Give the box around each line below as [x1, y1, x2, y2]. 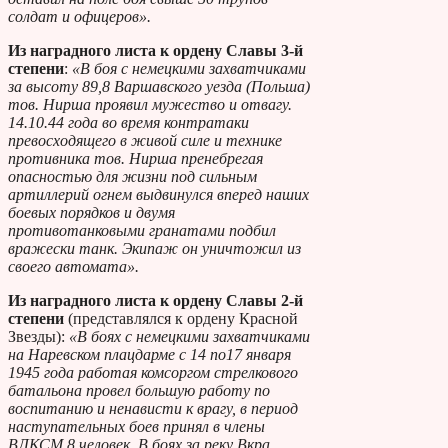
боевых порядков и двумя [8, 203, 175, 221]
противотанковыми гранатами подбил [8, 221, 276, 239]
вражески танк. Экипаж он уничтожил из [8, 239, 301, 257]
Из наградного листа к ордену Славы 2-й [8, 291, 303, 309]
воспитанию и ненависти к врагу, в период [8, 399, 298, 417]
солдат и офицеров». [8, 7, 151, 25]
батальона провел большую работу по [8, 381, 270, 399]
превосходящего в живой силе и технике [8, 131, 282, 149]
